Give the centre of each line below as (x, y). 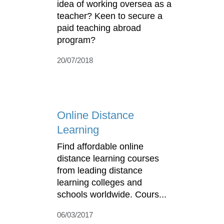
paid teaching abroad (99, 28)
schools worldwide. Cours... (112, 194)
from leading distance (100, 170)
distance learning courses (108, 158)
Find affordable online (100, 146)
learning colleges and (99, 182)
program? (76, 40)
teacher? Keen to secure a (110, 16)
